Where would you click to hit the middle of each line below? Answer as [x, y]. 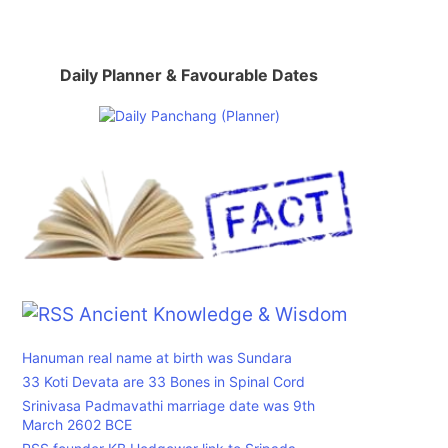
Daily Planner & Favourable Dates [189, 75]
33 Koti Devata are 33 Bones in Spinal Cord [163, 381]
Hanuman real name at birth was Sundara [157, 357]
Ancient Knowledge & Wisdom [213, 314]
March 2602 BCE [77, 424]
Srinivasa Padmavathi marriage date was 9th [168, 405]
